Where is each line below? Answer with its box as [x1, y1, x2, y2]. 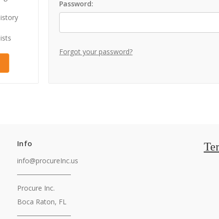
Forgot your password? [59, 47, 133, 57]
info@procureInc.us [17, 156, 78, 166]
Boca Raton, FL [17, 197, 66, 207]
